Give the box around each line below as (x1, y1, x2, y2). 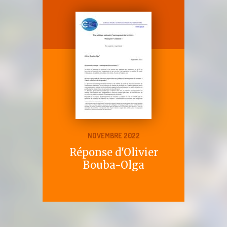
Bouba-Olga (83, 158, 144, 171)
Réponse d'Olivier (69, 145, 158, 159)
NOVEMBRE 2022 (87, 131, 140, 140)
